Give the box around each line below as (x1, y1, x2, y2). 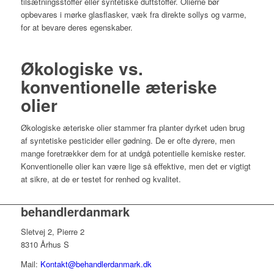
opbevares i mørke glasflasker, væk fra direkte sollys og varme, (20, 9, 246, 21)
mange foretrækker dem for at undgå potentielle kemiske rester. (20, 147, 246, 160)
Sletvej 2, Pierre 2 (20, 226, 84, 238)
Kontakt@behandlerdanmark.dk (40, 258, 152, 270)
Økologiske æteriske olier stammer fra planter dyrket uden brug (20, 122, 245, 134)
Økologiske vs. (20, 56, 143, 81)
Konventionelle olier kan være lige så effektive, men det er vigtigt (20, 160, 251, 172)
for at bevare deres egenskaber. (20, 21, 133, 34)
